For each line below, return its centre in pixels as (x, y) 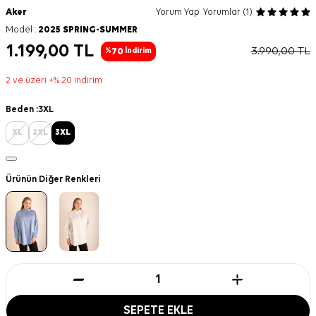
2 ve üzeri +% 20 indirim (54, 81)
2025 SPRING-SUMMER (88, 30)
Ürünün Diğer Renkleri (53, 179)
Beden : (22, 110)
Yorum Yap (178, 12)
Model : (22, 30)
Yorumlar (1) (228, 12)
